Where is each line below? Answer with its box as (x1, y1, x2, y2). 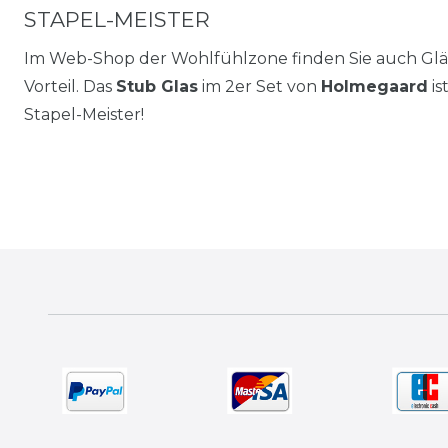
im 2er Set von (198, 77, 321, 96)
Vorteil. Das (24, 77, 116, 96)
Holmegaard (321, 77, 428, 96)
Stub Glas (116, 77, 198, 96)
